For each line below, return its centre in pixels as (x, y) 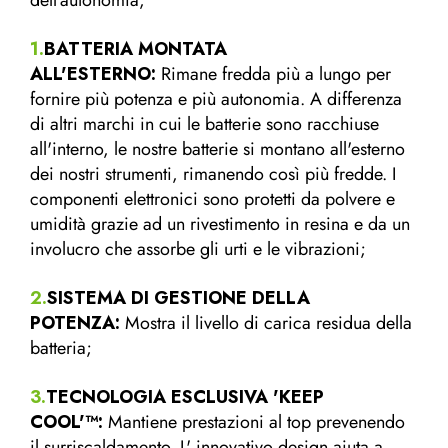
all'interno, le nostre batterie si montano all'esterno (217, 148)
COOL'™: (66, 421)
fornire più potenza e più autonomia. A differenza (216, 98)
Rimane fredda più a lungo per (273, 73)
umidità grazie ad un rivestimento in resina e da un (220, 223)
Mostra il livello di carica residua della (266, 322)
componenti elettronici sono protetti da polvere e (212, 198)
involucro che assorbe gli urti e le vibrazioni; (198, 248)
